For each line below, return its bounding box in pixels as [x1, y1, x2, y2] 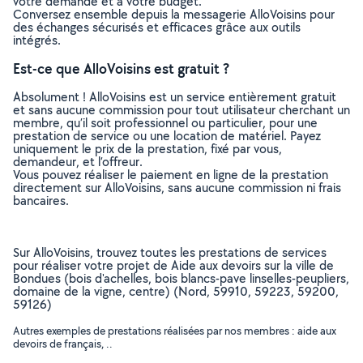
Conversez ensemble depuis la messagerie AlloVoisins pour [13, 6, 335, 23]
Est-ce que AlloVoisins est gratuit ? [13, 59, 229, 78]
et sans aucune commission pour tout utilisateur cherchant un [13, 101, 350, 118]
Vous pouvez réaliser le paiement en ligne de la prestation [13, 166, 328, 183]
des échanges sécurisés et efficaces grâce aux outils [13, 19, 301, 36]
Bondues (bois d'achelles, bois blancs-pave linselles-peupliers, [13, 270, 349, 287]
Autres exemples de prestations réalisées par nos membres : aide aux [13, 323, 336, 338]
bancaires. [13, 192, 69, 209]
